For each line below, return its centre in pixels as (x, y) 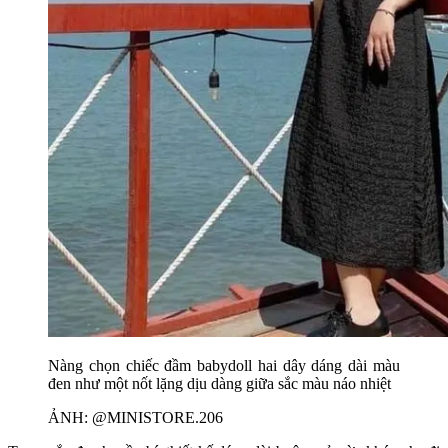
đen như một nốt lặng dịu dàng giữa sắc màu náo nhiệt (219, 383)
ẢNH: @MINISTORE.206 (135, 417)
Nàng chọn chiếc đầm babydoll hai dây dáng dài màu (224, 365)
